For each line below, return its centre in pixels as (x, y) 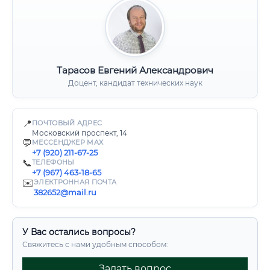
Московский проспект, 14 (80, 133)
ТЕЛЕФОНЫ (53, 162)
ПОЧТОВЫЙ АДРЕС (67, 123)
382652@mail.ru (65, 192)
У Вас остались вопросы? (79, 232)
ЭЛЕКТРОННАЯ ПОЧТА (75, 182)
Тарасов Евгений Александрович (135, 70)
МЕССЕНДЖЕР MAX (68, 142)
